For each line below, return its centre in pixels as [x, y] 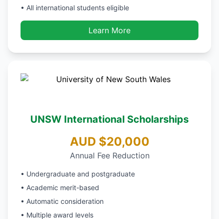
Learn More [109, 30]
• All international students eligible [75, 8]
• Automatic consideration [62, 201]
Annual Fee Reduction [109, 155]
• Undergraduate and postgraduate [78, 174]
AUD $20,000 [109, 142]
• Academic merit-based [60, 187]
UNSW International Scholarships [109, 119]
